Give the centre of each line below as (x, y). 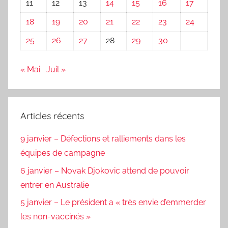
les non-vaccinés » (55, 216)
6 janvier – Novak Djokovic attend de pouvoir (105, 170)
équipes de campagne (63, 153)
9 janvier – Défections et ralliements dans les (103, 139)
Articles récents (52, 116)
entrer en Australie (55, 185)
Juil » (56, 69)
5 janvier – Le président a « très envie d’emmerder (113, 202)
